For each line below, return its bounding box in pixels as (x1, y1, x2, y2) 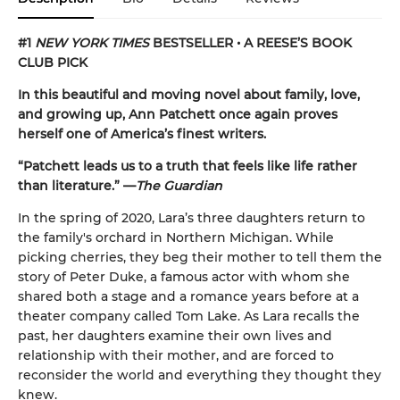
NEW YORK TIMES (35, 35, 149, 52)
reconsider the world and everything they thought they (18, 367, 381, 384)
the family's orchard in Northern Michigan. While (18, 229, 334, 246)
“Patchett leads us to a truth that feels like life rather (18, 158, 357, 175)
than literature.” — (18, 178, 136, 195)
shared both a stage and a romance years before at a (18, 288, 359, 305)
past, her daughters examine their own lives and (18, 328, 332, 345)
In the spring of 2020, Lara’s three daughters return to (18, 210, 365, 227)
